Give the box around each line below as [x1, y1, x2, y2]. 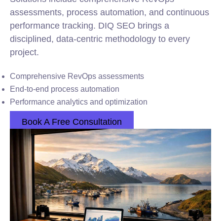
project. [10, 47, 39, 57]
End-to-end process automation [10, 85, 119, 93]
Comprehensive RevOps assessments [10, 72, 144, 80]
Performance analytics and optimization [10, 98, 147, 106]
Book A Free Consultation [22, 117, 122, 127]
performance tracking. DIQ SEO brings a [10, 21, 169, 31]
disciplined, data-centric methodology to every [10, 34, 190, 44]
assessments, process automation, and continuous [10, 7, 209, 17]
